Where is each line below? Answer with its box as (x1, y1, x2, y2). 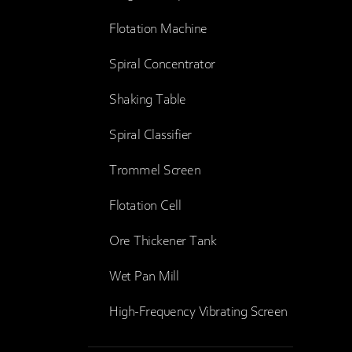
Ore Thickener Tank (109, 234, 216, 249)
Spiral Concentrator (109, 57, 215, 72)
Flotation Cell (109, 199, 181, 214)
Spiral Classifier (109, 128, 192, 143)
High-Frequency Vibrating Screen (109, 305, 288, 320)
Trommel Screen (109, 163, 200, 178)
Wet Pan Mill (109, 269, 178, 284)
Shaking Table (109, 93, 186, 108)
